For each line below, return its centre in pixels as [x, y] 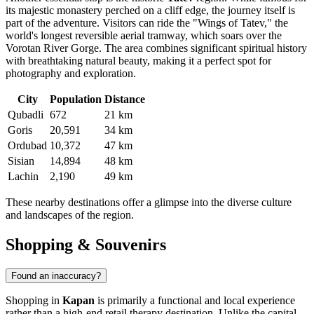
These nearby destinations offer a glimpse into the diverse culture [149, 203]
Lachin [23, 177]
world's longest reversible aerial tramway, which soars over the [144, 36]
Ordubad [27, 146]
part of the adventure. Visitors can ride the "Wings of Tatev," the [147, 23]
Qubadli [26, 115]
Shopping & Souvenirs [86, 245]
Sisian [21, 161]
